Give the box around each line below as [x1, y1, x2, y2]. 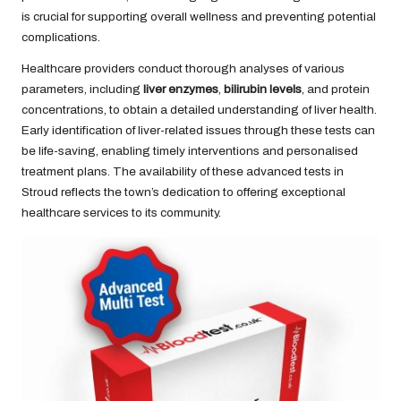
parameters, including [21, 81, 143, 96]
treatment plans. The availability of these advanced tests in [21, 164, 344, 178]
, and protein [302, 81, 370, 96]
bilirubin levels [224, 81, 302, 96]
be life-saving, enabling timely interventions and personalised [21, 143, 358, 158]
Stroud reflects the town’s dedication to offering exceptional [21, 184, 346, 199]
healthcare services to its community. [21, 205, 221, 219]
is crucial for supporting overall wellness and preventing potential [21, 9, 376, 23]
